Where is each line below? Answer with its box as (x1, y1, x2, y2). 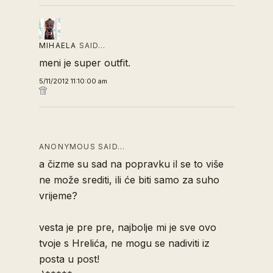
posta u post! (39, 253, 99, 266)
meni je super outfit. (39, 57, 130, 69)
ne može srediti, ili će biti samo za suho (39, 174, 219, 186)
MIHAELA (39, 41, 77, 51)
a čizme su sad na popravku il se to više (39, 158, 224, 171)
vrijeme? (39, 190, 77, 202)
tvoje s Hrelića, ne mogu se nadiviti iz (39, 237, 210, 250)
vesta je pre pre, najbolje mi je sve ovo (39, 221, 216, 234)
